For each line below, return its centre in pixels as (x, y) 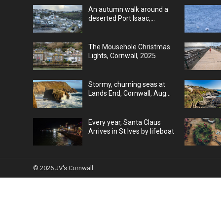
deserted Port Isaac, (120, 18)
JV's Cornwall (74, 168)
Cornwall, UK (108, 27)
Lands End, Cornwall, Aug (128, 93)
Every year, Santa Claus (125, 122)
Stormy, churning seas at (127, 85)
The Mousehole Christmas (129, 47)
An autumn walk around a (129, 9)
